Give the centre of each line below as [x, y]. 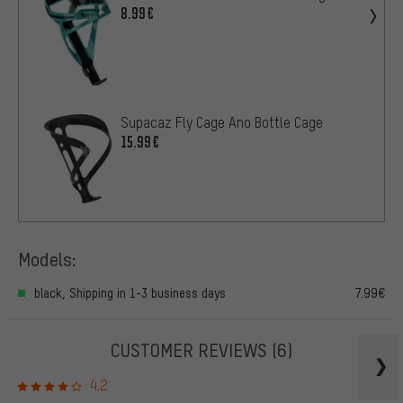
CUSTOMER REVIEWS [191, 349]
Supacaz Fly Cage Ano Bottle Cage [222, 123]
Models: [47, 259]
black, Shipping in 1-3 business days [130, 292]
